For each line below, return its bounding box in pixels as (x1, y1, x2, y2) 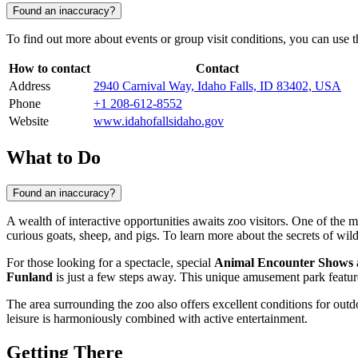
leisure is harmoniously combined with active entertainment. (6, 311, 308, 325)
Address (9, 79, 50, 93)
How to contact (9, 62, 90, 76)
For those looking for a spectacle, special (6, 255, 214, 269)
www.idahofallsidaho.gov (93, 114, 224, 129)
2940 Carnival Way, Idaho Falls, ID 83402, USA (93, 79, 341, 93)
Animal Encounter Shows (214, 255, 353, 269)
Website (9, 114, 49, 129)
